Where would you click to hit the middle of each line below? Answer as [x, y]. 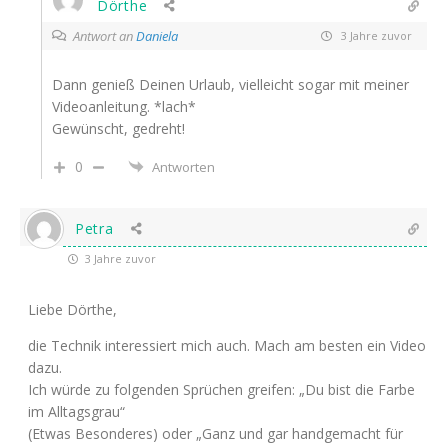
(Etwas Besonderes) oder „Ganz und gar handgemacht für [215, 433]
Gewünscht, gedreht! [118, 128]
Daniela [157, 35]
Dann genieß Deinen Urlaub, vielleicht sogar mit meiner [230, 84]
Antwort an [104, 35]
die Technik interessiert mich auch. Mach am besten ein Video [227, 345]
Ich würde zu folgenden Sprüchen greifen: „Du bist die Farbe [221, 389]
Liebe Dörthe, [72, 309]
